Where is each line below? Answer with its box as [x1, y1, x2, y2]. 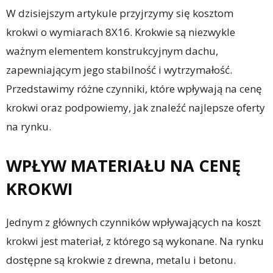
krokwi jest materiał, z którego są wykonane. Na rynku [6, 234, 264, 248]
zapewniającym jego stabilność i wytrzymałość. [6, 63, 232, 77]
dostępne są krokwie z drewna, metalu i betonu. [6, 253, 236, 267]
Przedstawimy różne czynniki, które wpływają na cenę [6, 82, 262, 96]
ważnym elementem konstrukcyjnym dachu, [6, 44, 218, 58]
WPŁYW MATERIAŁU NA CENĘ [6, 154, 241, 177]
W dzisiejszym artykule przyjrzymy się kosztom [6, 6, 233, 20]
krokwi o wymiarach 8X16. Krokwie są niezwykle [6, 25, 235, 39]
